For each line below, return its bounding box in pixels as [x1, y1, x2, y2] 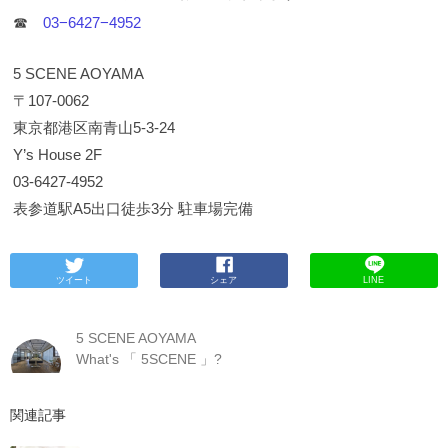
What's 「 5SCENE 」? [76, 351, 222, 368]
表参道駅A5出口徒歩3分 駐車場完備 [13, 200, 253, 218]
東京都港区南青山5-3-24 [13, 119, 175, 137]
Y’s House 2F [13, 146, 102, 164]
